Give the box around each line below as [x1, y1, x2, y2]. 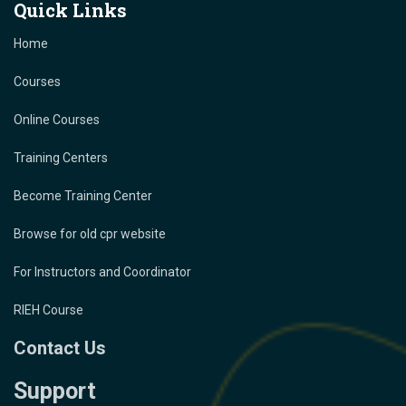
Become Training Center [14, 188, 152, 204]
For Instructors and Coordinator [14, 265, 191, 280]
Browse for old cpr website [14, 227, 166, 242]
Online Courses [14, 112, 100, 128]
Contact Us [14, 337, 106, 360]
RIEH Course [14, 303, 83, 318]
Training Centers [14, 150, 108, 166]
